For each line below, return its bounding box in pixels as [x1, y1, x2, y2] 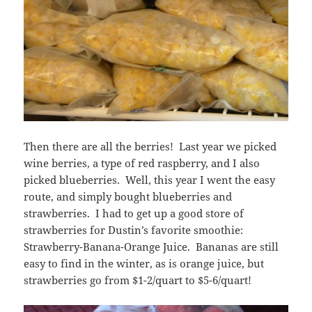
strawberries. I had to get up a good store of [24, 206, 244, 221]
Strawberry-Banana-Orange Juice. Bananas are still [24, 240, 279, 254]
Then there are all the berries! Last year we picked [24, 139, 277, 154]
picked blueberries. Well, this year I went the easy [24, 173, 276, 187]
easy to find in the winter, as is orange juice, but [24, 256, 265, 271]
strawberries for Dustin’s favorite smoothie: [24, 223, 244, 237]
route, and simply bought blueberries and [24, 189, 233, 204]
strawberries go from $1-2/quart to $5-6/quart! [24, 273, 252, 288]
